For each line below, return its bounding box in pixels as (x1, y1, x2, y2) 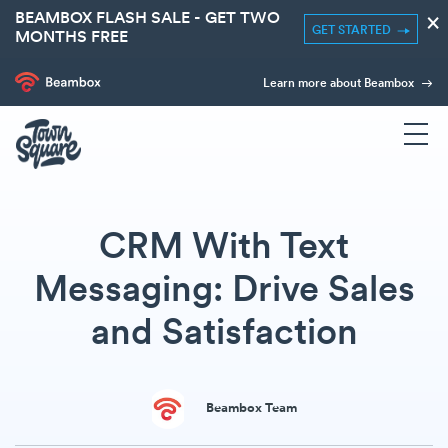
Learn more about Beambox (263, 78, 417, 90)
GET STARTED (312, 25, 397, 37)
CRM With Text (99, 230, 349, 267)
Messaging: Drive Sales (33, 273, 415, 310)
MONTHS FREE (15, 30, 128, 46)
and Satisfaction (90, 316, 358, 353)
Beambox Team (205, 402, 297, 415)
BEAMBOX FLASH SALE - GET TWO (15, 11, 280, 27)
